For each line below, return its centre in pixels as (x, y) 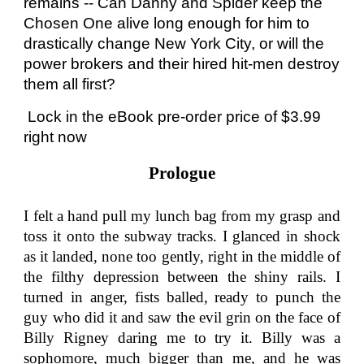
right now (56, 137)
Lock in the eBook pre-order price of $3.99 (173, 117)
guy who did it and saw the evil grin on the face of (182, 317)
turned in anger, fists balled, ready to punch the (182, 297)
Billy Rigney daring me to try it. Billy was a (182, 338)
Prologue (182, 173)
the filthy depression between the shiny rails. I (182, 277)
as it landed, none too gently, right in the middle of (182, 256)
